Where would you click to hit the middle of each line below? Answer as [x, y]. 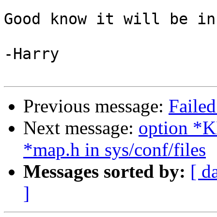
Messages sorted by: [104, 171]
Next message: [81, 128]
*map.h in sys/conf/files [115, 150]
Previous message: [96, 106]
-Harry [31, 54]
